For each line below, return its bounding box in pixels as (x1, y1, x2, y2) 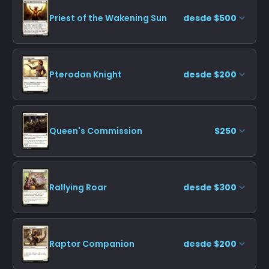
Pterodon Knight (49, 68, 122, 80)
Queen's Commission (49, 124, 142, 137)
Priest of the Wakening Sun (49, 11, 167, 24)
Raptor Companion (49, 237, 134, 250)
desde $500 (183, 11, 237, 24)
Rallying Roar (49, 181, 107, 193)
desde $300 (183, 181, 237, 193)
